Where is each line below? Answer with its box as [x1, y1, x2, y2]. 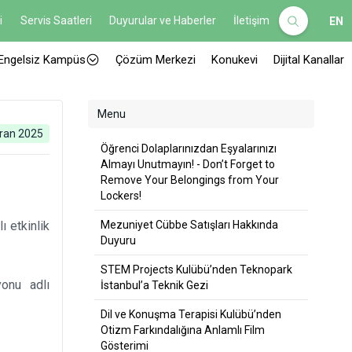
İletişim [233, 14, 270, 27]
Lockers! [100, 189, 141, 202]
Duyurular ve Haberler [109, 14, 217, 27]
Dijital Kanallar [273, 53, 344, 67]
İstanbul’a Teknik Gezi [100, 279, 208, 291]
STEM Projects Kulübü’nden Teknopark [100, 263, 292, 276]
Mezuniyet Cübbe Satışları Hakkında [100, 218, 278, 231]
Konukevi [211, 53, 258, 67]
